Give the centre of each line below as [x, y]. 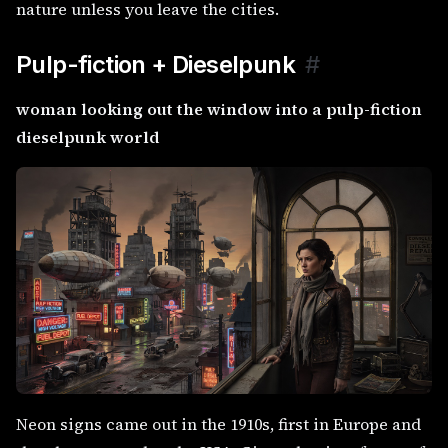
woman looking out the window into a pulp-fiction [219, 109]
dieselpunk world [88, 137]
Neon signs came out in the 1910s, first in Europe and [218, 424]
